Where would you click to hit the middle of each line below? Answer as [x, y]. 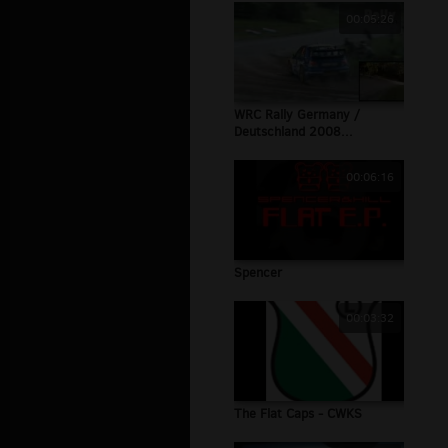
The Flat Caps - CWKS [298, 414]
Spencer [258, 273]
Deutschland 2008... [293, 132]
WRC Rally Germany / [297, 115]
